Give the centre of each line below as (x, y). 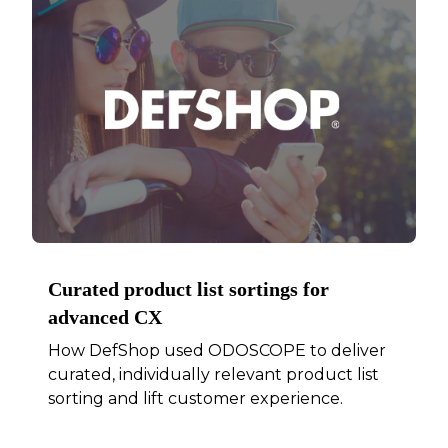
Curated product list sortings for (189, 289)
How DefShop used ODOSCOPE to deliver (217, 351)
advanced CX (105, 317)
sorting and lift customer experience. (196, 399)
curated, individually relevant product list (214, 375)
